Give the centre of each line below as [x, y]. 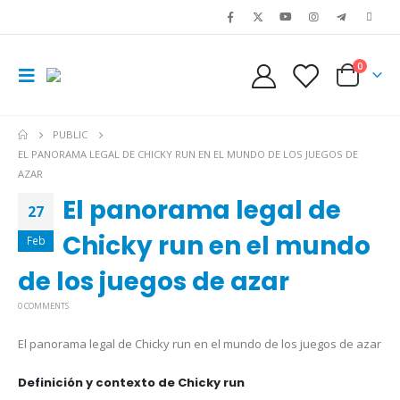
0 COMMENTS [43, 305]
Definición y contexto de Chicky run [131, 383]
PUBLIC [71, 134]
